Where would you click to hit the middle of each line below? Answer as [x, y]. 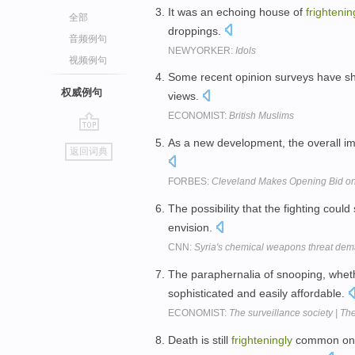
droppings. [196, 31]
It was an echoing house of [237, 11]
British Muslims [261, 116]
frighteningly [262, 340]
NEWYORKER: [202, 50]
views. [185, 96]
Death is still [200, 340]
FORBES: [190, 182]
